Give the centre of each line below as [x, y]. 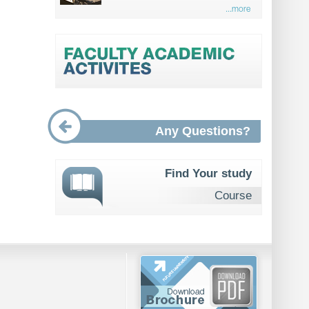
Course [233, 196]
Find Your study [209, 173]
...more [238, 9]
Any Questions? [203, 131]
